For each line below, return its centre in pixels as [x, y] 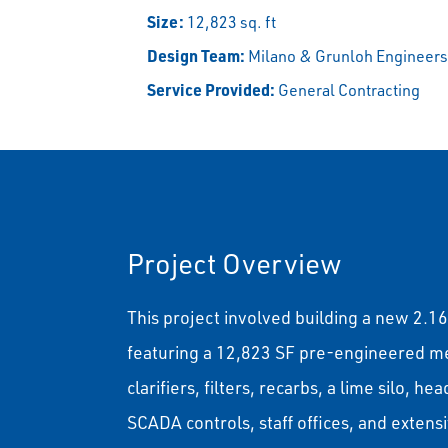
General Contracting [348, 90]
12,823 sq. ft [230, 22]
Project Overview [234, 263]
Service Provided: [211, 90]
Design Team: [196, 56]
